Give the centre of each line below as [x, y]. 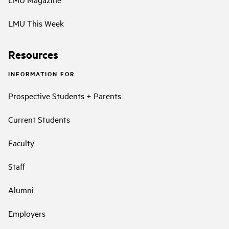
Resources [33, 54]
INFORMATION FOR [41, 73]
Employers [27, 213]
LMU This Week [36, 23]
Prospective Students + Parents [65, 96]
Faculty [21, 143]
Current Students [39, 119]
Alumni [21, 190]
